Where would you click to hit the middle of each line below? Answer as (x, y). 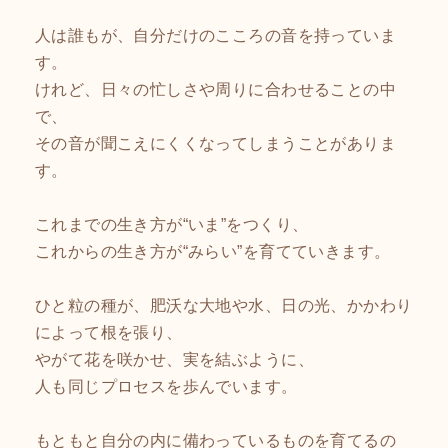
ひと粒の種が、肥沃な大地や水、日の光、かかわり (224, 304)
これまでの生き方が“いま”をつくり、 (172, 223)
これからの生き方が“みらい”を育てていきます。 (213, 250)
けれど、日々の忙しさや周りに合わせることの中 (215, 88)
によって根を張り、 (109, 331)
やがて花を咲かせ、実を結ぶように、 (174, 358)
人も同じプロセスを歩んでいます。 (166, 385)
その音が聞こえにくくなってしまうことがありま (215, 142)
